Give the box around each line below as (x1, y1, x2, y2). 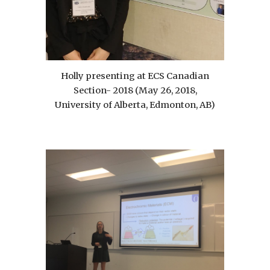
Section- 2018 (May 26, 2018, (73, 85, 197, 96)
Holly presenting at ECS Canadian (61, 71, 209, 82)
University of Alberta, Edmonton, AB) (55, 99, 215, 111)
